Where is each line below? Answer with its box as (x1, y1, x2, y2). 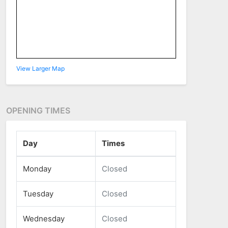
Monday (22, 163, 51, 174)
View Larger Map (16, 64, 65, 72)
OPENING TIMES (6, 105, 70, 116)
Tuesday (22, 188, 53, 198)
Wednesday (22, 213, 65, 223)
